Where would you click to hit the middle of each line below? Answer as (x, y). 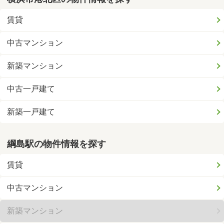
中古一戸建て (31, 89)
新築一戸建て (31, 112)
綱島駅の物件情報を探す (57, 144)
